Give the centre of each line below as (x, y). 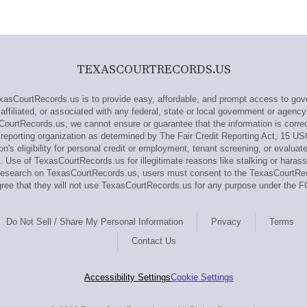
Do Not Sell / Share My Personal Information (95, 222)
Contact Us (154, 241)
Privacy (226, 222)
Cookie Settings (202, 277)
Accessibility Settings (127, 277)
